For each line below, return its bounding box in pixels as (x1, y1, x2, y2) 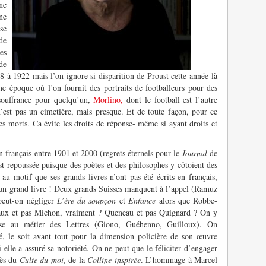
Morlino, (93, 93, 123, 105)
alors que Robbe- (159, 194, 217, 206)
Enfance (128, 194, 159, 206)
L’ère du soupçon (56, 194, 116, 206)
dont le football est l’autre (123, 93, 218, 105)
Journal (181, 147, 207, 159)
